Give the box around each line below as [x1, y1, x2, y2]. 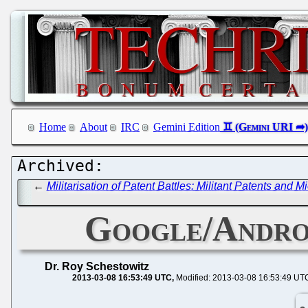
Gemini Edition [153, 121, 220, 133]
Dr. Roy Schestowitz [45, 260, 149, 272]
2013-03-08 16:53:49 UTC [72, 272, 172, 283]
